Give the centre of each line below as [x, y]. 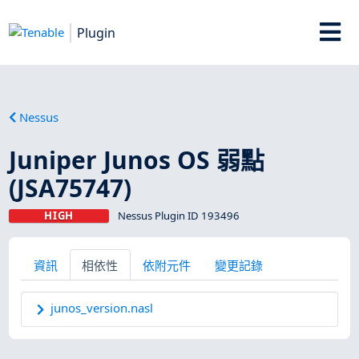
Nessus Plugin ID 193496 [178, 215]
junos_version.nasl [102, 308]
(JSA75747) [71, 188]
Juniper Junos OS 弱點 [137, 159]
